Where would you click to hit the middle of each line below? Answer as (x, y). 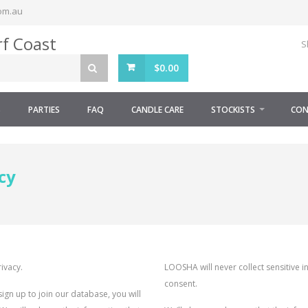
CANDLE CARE (157, 110)
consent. (181, 284)
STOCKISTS (233, 110)
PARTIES (44, 110)
